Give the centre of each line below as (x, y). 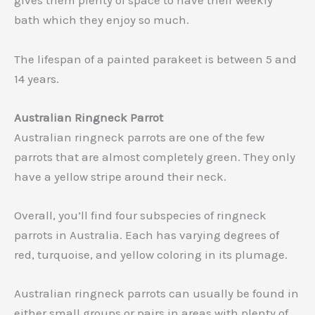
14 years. (37, 78)
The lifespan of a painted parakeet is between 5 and (155, 59)
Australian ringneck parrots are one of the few (139, 137)
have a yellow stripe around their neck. (120, 176)
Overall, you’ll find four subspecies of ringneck (140, 215)
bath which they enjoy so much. (102, 20)
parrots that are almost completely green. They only (155, 156)
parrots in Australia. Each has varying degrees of (147, 234)
